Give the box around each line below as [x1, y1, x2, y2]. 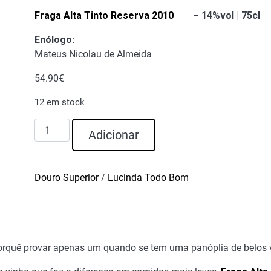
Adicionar [88, 128, 139, 143]
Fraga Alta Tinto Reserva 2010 [34, 10, 174, 22]
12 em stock [34, 97, 85, 108]
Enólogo [34, 34, 72, 46]
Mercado [33, 148, 71, 160]
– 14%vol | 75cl [173, 10, 260, 22]
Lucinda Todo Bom [107, 172, 189, 184]
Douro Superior [34, 172, 99, 184]
